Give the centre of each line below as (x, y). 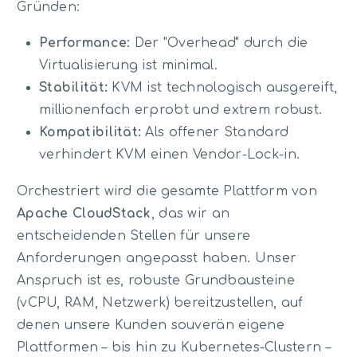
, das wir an (190, 213)
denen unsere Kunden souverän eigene (151, 325)
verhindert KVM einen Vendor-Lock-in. (170, 155)
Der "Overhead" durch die (219, 43)
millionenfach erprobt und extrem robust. (181, 110)
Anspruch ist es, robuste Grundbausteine (156, 280)
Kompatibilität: (90, 133)
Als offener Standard (215, 133)
